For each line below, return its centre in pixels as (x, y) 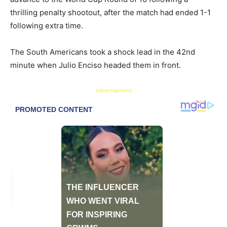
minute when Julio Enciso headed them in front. (96, 65)
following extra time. (47, 26)
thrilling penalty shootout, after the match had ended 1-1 (110, 13)
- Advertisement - (113, 90)
